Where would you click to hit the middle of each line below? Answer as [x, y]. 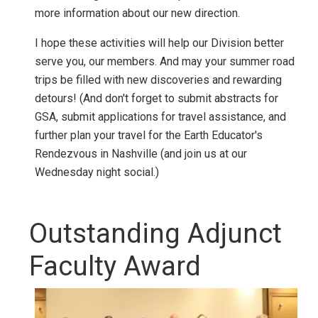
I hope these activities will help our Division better [160, 43]
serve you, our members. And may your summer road [165, 62]
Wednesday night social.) [97, 172]
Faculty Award [115, 265]
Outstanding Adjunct [156, 233]
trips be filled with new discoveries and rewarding [159, 80]
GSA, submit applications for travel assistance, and [161, 117]
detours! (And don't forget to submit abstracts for [157, 99]
